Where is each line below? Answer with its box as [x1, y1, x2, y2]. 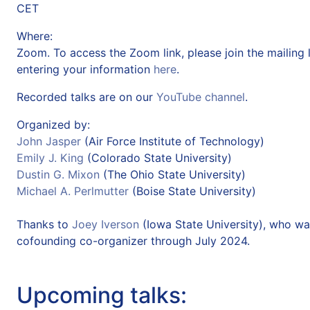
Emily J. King [17, 150, 84, 165]
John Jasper [17, 134, 81, 148]
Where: [17, 28, 53, 43]
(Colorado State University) [84, 150, 232, 165]
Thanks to [17, 217, 72, 231]
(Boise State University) [129, 183, 256, 198]
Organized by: [17, 117, 90, 131]
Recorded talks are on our [17, 89, 156, 104]
